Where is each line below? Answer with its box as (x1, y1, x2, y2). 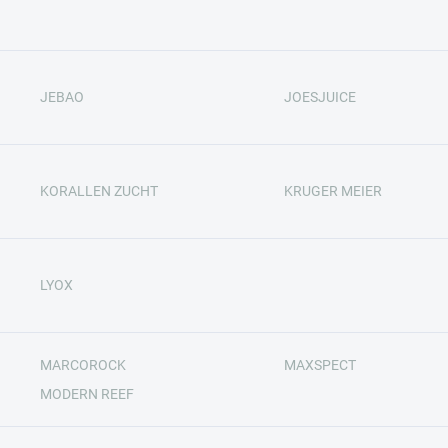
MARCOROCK (39, 356, 126, 373)
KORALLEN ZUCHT (39, 183, 158, 199)
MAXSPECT (284, 356, 356, 373)
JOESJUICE (284, 89, 356, 105)
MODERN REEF (39, 385, 134, 402)
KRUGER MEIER (284, 183, 382, 199)
